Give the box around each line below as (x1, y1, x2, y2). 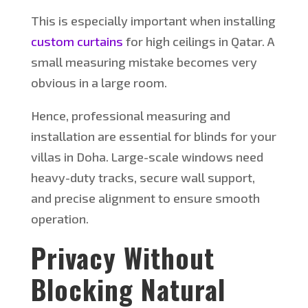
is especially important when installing (55, 13, 276, 29)
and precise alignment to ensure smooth (30, 190, 260, 206)
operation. (30, 211, 89, 227)
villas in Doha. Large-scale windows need (30, 149, 263, 165)
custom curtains (30, 34, 123, 49)
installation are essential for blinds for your (30, 129, 276, 144)
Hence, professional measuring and (30, 108, 230, 124)
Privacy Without (30, 237, 214, 278)
